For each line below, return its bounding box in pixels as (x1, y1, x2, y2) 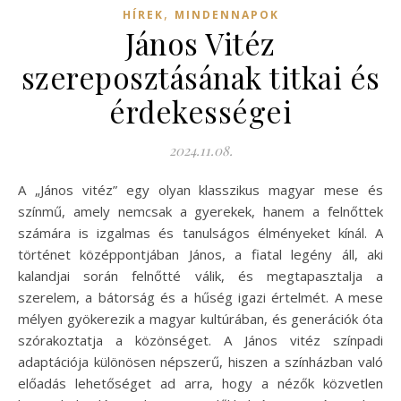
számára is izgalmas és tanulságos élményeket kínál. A (18, 223, 383, 242)
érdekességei (109, 90, 292, 131)
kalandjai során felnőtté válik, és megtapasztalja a (18, 266, 383, 285)
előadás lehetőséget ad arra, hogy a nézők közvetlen (18, 373, 383, 392)
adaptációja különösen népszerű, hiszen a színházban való (18, 352, 383, 371)
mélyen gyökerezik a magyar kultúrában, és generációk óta (18, 309, 383, 328)
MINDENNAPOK (174, 6, 279, 22)
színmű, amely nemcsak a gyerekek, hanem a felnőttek (18, 201, 383, 220)
